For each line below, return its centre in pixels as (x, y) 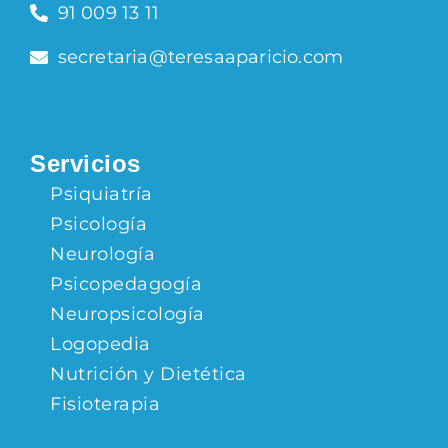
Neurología (102, 254)
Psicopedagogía (126, 284)
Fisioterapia (105, 404)
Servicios (85, 163)
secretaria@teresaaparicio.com (200, 57)
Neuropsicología (127, 314)
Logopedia (100, 344)
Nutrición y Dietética (148, 374)
